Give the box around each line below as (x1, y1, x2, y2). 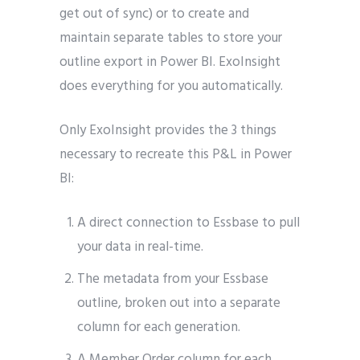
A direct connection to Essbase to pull (77, 212, 301, 235)
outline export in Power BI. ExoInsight (59, 51, 280, 74)
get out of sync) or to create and (59, 3, 249, 26)
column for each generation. (77, 317, 241, 339)
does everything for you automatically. (59, 76, 283, 98)
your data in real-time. (77, 236, 204, 259)
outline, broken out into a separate (77, 292, 281, 315)
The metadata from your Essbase (77, 268, 269, 291)
